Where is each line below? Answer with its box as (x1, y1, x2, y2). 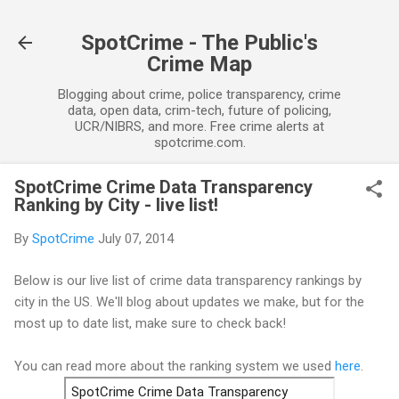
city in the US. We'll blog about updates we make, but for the (14, 293, 364, 310)
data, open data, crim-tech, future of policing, (68, 102, 331, 118)
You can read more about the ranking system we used (14, 357, 335, 374)
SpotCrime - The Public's (81, 30, 318, 55)
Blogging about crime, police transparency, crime (58, 86, 341, 102)
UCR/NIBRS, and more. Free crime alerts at (75, 118, 324, 134)
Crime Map (147, 52, 252, 77)
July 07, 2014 (98, 231, 174, 247)
